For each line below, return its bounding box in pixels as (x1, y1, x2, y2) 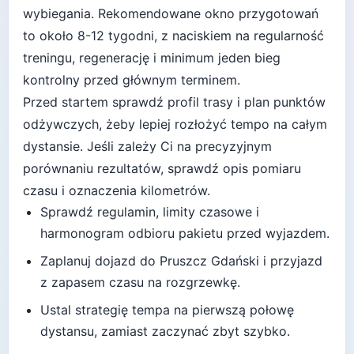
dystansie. (23, 138, 83, 155)
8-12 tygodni (77, 28, 154, 44)
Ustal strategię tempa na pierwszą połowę (40, 302, 294, 318)
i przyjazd (259, 253, 322, 269)
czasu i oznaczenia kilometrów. (23, 183, 210, 199)
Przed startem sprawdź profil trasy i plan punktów (23, 94, 326, 111)
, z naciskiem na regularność (154, 28, 324, 44)
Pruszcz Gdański (160, 253, 259, 269)
